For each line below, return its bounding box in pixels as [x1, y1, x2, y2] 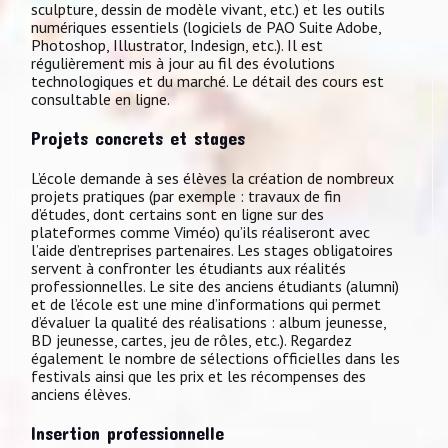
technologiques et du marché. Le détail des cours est [31, 70, 384, 91]
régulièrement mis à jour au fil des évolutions [31, 52, 335, 73]
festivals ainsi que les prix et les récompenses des [31, 365, 366, 386]
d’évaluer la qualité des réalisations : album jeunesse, [31, 311, 386, 332]
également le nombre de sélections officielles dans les [31, 347, 400, 368]
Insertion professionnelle [31, 421, 224, 444]
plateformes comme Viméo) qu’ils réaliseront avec [31, 221, 370, 242]
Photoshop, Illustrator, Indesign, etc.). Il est [31, 34, 323, 55]
